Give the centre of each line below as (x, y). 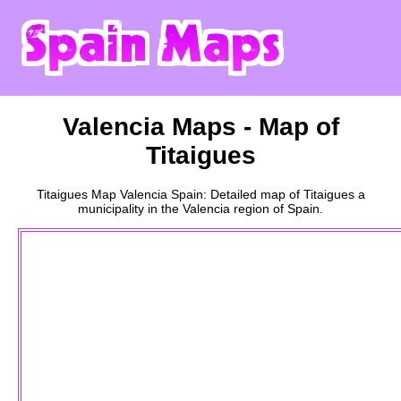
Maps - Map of (252, 126)
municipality (111, 208)
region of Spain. (277, 208)
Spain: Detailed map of (235, 194)
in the (163, 208)
